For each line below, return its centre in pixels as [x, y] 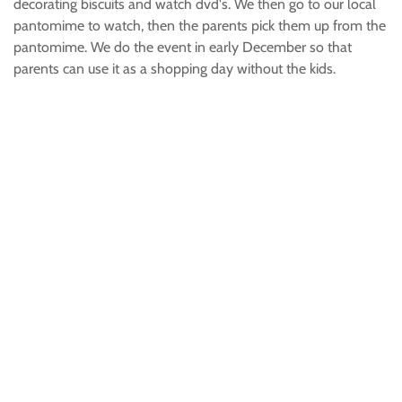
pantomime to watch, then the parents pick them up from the [200, 26]
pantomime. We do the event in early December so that [183, 47]
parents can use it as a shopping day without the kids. [175, 69]
